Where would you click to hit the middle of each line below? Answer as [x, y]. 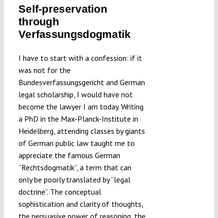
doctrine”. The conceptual [60, 191]
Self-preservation [63, 9]
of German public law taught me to [76, 143]
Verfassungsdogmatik [74, 35]
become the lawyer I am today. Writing [81, 106]
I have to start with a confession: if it [80, 58]
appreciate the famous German [69, 155]
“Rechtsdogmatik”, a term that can [75, 167]
